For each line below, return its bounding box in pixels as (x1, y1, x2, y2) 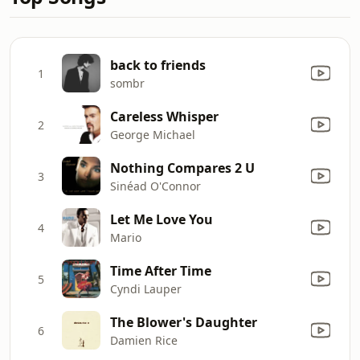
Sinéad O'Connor (110, 178, 201, 194)
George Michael (110, 126, 195, 142)
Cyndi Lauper (110, 280, 182, 297)
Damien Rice (110, 332, 178, 348)
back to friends (110, 55, 206, 74)
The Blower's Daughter (110, 313, 257, 331)
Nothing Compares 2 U (110, 158, 255, 177)
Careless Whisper (110, 107, 219, 125)
